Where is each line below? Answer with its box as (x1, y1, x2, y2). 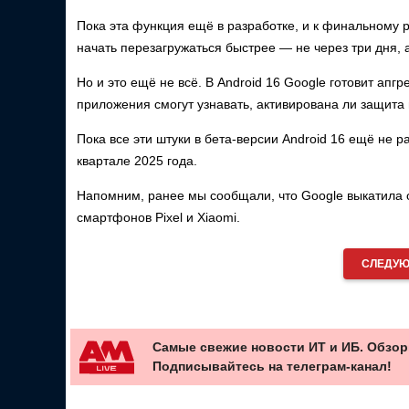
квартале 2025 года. (77, 153, 197, 168)
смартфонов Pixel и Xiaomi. (77, 210, 240, 225)
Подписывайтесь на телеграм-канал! (152, 358, 392, 373)
